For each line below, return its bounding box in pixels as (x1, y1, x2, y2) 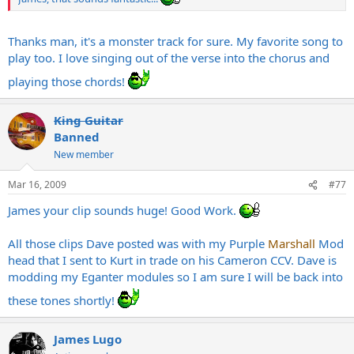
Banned (54, 129, 100, 145)
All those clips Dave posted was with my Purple (8, 235, 268, 251)
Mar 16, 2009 (8, 178, 66, 191)
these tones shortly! (8, 292, 118, 308)
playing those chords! (8, 73, 128, 89)
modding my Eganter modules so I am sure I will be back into (8, 269, 343, 284)
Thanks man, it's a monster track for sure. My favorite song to (8, 33, 343, 49)
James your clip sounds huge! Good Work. (8, 202, 239, 218)
